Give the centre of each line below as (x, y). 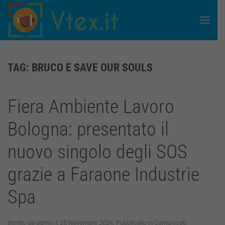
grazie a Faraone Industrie (103, 174)
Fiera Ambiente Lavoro (91, 106)
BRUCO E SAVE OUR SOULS (92, 68)
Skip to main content (57, 26)
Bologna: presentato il (88, 129)
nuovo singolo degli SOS (97, 152)
